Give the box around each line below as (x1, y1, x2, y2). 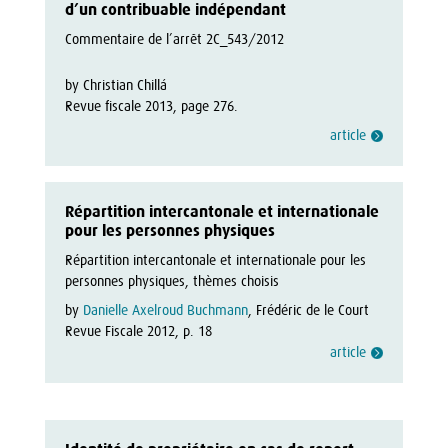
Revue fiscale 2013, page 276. (64, 98, 238, 114)
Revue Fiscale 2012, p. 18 (64, 323, 212, 339)
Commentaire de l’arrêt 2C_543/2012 (64, 31, 284, 47)
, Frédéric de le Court (247, 302, 369, 318)
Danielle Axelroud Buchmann (82, 302, 248, 318)
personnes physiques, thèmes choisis (64, 273, 279, 289)
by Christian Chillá (64, 77, 167, 93)
